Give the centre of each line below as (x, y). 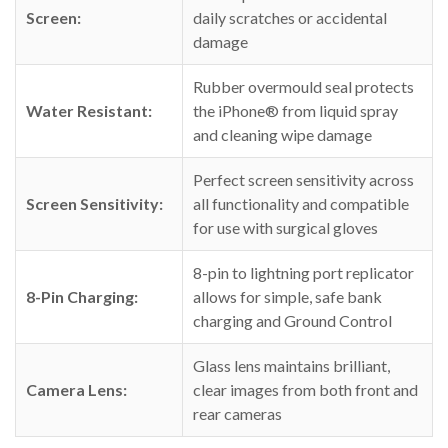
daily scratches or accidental (290, 18)
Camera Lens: (76, 390)
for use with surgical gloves (285, 228)
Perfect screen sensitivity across (303, 180)
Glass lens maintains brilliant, (291, 366)
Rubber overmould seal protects (303, 87)
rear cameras (237, 414)
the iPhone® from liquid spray (295, 111)
